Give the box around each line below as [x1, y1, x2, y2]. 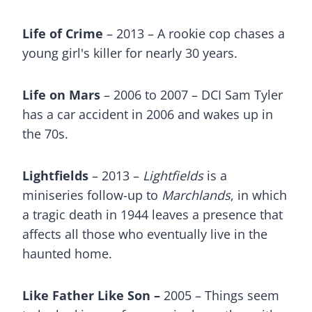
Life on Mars [22, 86, 100, 103]
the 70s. [22, 125, 75, 142]
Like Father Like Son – [22, 287, 160, 304]
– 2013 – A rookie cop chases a [103, 25, 285, 42]
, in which [231, 187, 287, 203]
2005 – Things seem [160, 287, 279, 304]
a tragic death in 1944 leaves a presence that [22, 206, 283, 223]
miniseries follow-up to [22, 187, 162, 203]
